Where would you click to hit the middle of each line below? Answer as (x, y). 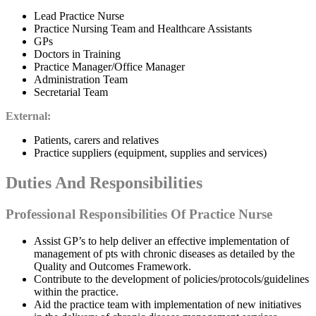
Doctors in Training (77, 54)
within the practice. (76, 292)
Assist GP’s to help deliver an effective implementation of (162, 241)
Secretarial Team (71, 92)
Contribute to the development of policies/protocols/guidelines (171, 279)
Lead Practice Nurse (79, 16)
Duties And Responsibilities (104, 182)
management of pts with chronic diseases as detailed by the (164, 254)
